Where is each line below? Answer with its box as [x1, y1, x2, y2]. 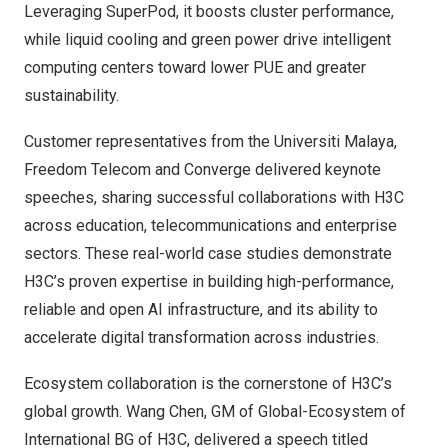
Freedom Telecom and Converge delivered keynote [24, 160, 381, 180]
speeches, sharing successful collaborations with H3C [24, 188, 404, 208]
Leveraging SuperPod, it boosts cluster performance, [24, 2, 394, 22]
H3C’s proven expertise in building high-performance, [24, 272, 394, 292]
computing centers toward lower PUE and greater [24, 58, 366, 78]
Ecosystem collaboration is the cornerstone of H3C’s [24, 374, 392, 394]
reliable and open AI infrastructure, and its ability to [24, 300, 378, 320]
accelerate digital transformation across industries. [24, 328, 379, 348]
